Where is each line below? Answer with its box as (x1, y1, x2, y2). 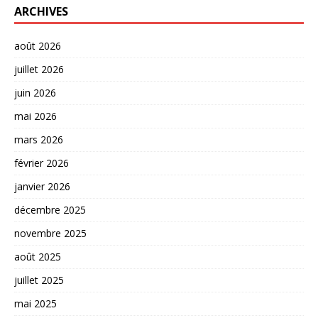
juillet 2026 (14, 62, 64, 76)
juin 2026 (14, 85, 56, 99)
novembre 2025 (14, 226, 87, 240)
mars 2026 (14, 132, 63, 146)
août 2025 (14, 249, 61, 263)
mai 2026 (14, 109, 57, 123)
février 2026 (14, 155, 69, 170)
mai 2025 (14, 296, 57, 310)
